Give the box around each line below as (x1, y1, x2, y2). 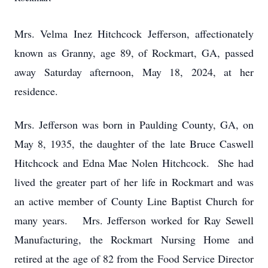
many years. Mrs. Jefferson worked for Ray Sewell (14, 213, 254, 227)
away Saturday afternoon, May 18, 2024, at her (14, 65, 254, 79)
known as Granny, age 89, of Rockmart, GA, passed (14, 45, 254, 60)
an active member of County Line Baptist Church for (14, 194, 254, 208)
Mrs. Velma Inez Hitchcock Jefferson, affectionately (14, 26, 254, 41)
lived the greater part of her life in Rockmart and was (14, 175, 254, 189)
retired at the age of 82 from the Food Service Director (14, 251, 254, 266)
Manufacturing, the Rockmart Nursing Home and (14, 232, 254, 246)
